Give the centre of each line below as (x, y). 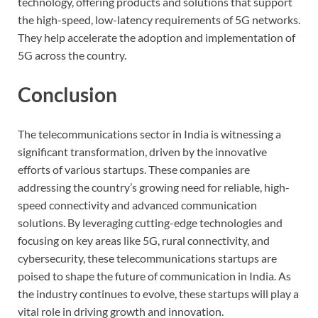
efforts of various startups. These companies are (134, 169)
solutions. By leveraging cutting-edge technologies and (150, 222)
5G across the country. (72, 55)
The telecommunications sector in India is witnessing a (149, 133)
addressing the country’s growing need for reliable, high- (154, 187)
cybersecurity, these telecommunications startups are (147, 258)
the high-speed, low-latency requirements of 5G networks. (159, 19)
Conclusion (67, 94)
